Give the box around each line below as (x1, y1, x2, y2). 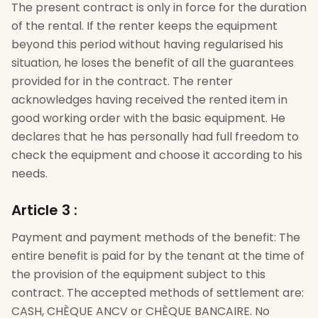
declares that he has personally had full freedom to (11, 128, 299, 145)
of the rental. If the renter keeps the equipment (11, 18, 278, 34)
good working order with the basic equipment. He (11, 110, 285, 126)
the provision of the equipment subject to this (11, 266, 265, 283)
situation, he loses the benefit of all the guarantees (11, 55, 294, 71)
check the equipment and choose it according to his (11, 147, 302, 163)
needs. (11, 165, 48, 182)
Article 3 (11, 200, 70, 220)
